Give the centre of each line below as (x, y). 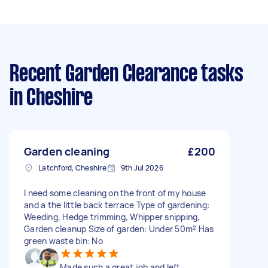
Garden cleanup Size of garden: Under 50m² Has (119, 229)
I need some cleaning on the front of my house (115, 193)
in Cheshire (51, 99)
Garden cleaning (67, 151)
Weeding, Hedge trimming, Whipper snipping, (112, 217)
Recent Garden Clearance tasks (127, 75)
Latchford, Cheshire (72, 168)
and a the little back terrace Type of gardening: (117, 205)
